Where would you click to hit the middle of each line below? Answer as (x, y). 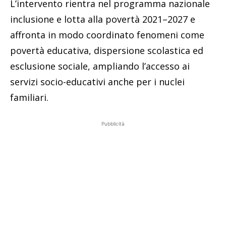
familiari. (29, 98)
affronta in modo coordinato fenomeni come (107, 35)
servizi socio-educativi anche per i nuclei (97, 82)
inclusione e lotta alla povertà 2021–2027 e (103, 19)
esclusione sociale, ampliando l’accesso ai (100, 66)
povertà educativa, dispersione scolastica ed (107, 51)
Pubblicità (113, 124)
